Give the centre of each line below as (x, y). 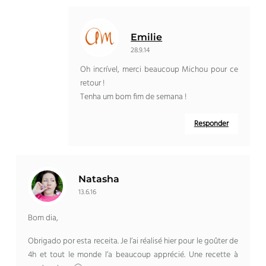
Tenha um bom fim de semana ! (134, 97)
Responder (211, 124)
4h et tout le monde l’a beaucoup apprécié (106, 255)
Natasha (99, 179)
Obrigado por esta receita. (74, 242)
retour (91, 84)
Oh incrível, (101, 70)
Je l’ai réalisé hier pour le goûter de (179, 242)
